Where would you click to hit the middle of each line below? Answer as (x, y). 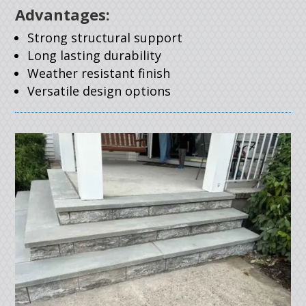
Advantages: (63, 15)
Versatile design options (99, 91)
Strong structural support (105, 38)
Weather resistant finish (99, 73)
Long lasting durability (95, 56)
